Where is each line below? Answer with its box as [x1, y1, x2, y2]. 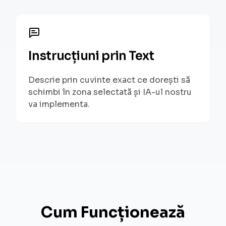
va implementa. [28, 99, 90, 109]
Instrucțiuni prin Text [28, 48, 154, 64]
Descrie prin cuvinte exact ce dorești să [28, 75, 190, 85]
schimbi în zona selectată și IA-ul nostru [28, 87, 192, 97]
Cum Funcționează [41, 203, 185, 222]
